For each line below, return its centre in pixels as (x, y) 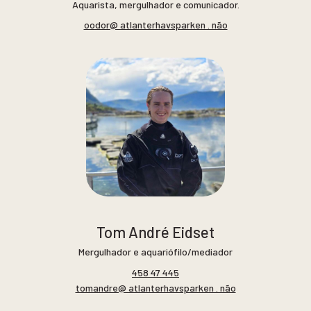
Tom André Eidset (155, 232)
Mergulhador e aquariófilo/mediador (155, 252)
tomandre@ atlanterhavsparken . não (155, 287)
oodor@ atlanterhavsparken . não (155, 25)
